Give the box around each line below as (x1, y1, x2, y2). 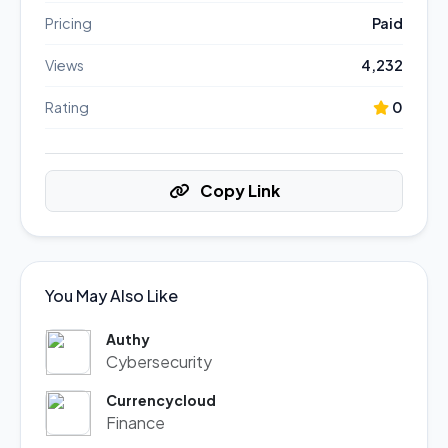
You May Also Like (45, 285, 178, 306)
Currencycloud (106, 391, 216, 409)
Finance (106, 412, 165, 433)
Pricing (45, 14, 92, 32)
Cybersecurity (106, 351, 212, 372)
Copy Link (196, 180, 280, 201)
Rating (45, 98, 89, 116)
